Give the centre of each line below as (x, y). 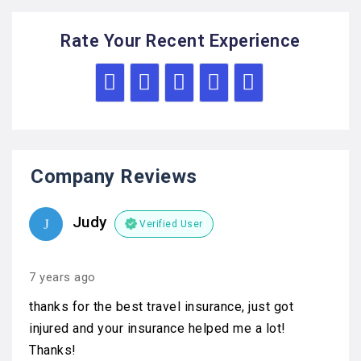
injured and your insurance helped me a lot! (158, 329)
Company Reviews (114, 176)
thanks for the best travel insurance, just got (161, 307)
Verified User (171, 224)
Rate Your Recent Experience (180, 41)
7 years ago (62, 278)
